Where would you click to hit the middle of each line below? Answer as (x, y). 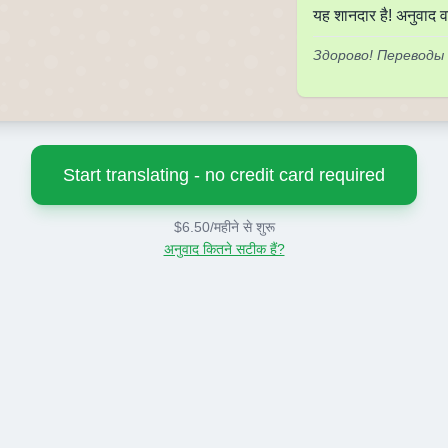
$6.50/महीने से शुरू (224, 227)
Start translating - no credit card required (224, 175)
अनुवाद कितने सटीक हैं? (224, 249)
